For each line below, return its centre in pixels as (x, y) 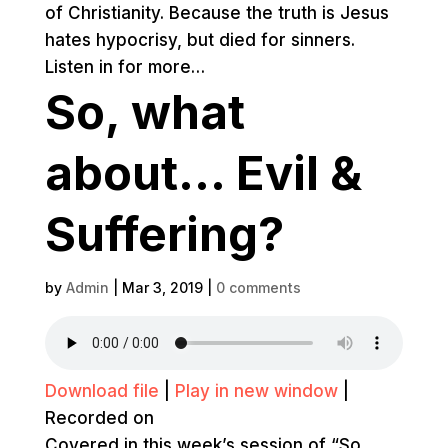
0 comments (258, 287)
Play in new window (256, 391)
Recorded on (99, 418)
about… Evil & (203, 172)
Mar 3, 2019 (162, 287)
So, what (144, 111)
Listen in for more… (124, 67)
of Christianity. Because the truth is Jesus (216, 13)
